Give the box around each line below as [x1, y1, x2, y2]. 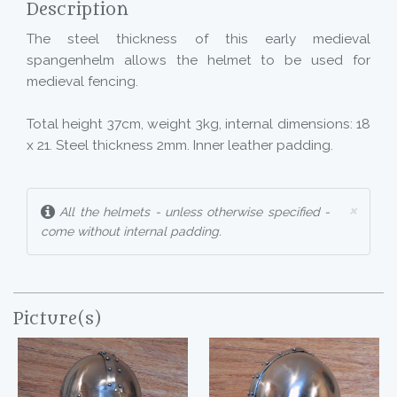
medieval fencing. [27, 74, 138, 90]
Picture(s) [13, 309, 102, 329]
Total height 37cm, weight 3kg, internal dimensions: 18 [27, 116, 370, 132]
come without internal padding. [41, 224, 222, 238]
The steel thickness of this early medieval [27, 31, 370, 47]
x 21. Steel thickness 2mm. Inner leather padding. [27, 137, 333, 153]
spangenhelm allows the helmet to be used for [27, 52, 370, 68]
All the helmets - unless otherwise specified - [55, 205, 330, 219]
